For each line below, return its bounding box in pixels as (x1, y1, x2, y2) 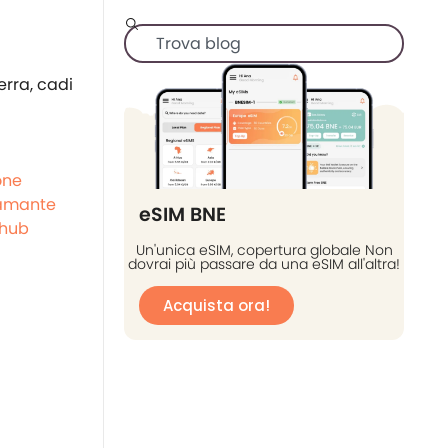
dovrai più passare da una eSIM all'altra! (128, 254, 400, 275)
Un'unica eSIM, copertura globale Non (135, 240, 393, 261)
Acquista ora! (163, 295, 270, 317)
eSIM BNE (139, 201, 226, 229)
